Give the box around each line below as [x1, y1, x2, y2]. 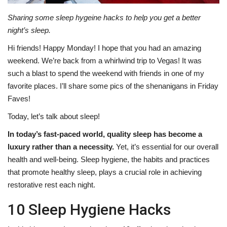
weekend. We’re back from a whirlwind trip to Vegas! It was [8, 56, 202, 65]
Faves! [8, 94, 30, 103]
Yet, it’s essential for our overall [114, 142, 218, 152]
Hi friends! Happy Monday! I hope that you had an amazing [8, 44, 201, 53]
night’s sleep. [8, 26, 53, 35]
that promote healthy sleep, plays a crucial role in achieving [8, 168, 202, 177]
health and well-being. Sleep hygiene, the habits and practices [8, 155, 210, 164]
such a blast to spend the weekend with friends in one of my [8, 69, 204, 78]
